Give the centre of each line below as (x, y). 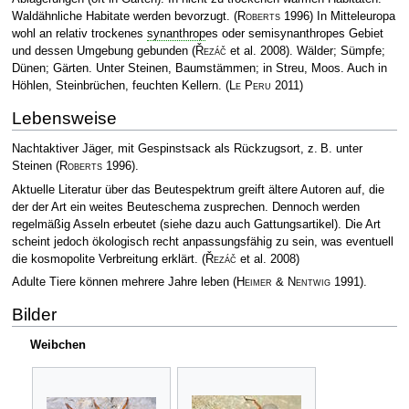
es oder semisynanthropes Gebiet (294, 33)
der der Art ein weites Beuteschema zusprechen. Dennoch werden (185, 207)
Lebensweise (64, 118)
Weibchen (58, 346)
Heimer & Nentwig (283, 282)
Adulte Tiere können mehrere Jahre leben (122, 282)
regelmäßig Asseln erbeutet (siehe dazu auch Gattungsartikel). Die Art (196, 224)
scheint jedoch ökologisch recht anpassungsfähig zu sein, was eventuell (202, 241)
